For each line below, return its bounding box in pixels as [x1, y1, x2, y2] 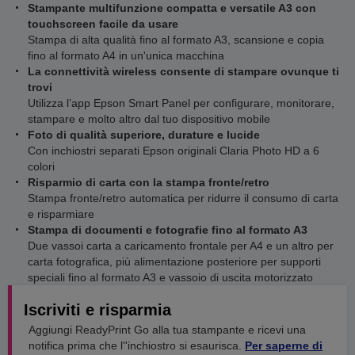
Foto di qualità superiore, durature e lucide [28, 128, 260, 141]
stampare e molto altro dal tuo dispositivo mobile [28, 113, 270, 125]
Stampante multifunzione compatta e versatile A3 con [28, 2, 316, 14]
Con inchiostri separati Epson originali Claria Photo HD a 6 [28, 144, 319, 157]
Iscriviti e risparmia [24, 301, 171, 319]
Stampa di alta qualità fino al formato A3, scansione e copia [28, 33, 324, 46]
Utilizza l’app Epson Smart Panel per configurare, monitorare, [28, 97, 334, 109]
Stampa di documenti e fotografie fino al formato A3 [28, 223, 307, 236]
